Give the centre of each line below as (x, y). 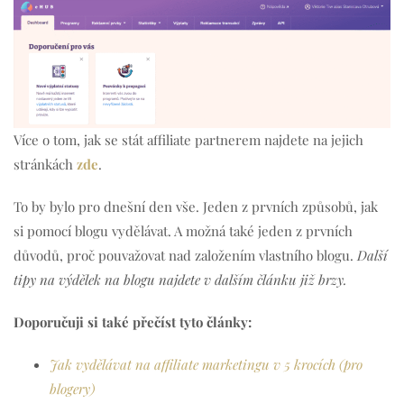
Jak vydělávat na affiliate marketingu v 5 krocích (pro (206, 365)
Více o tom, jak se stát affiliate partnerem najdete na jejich (188, 140)
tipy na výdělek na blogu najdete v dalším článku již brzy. (180, 280)
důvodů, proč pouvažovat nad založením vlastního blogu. (185, 256)
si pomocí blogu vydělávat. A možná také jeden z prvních (183, 231)
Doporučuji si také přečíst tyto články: (133, 322)
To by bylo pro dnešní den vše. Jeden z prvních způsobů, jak (196, 207)
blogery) (72, 389)
